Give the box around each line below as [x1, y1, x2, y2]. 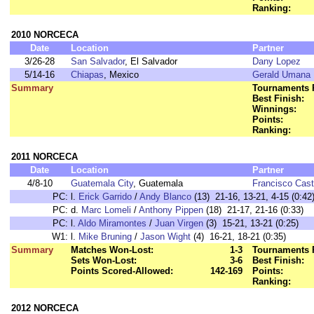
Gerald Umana [252, 69, 310, 80]
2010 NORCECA [11, 29, 78, 40]
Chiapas [71, 69, 104, 80]
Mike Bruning [78, 231, 132, 242]
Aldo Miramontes [78, 218, 146, 228]
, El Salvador [125, 56, 177, 67]
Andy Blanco [139, 191, 191, 202]
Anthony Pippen [139, 205, 203, 215]
